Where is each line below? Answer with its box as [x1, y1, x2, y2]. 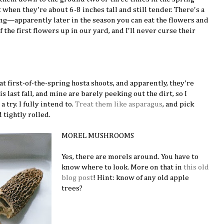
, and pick [162, 100, 194, 108]
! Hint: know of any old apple [93, 173, 189, 181]
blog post [61, 173, 93, 181]
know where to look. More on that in [61, 163, 184, 171]
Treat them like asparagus [75, 100, 162, 108]
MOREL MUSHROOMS [61, 131, 134, 139]
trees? [61, 184, 83, 192]
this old [183, 163, 209, 171]
